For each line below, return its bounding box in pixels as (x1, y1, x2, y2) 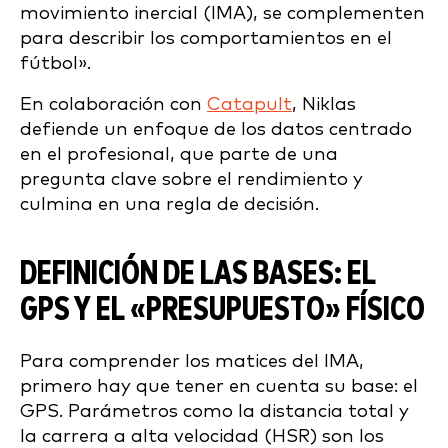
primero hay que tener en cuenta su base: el (20, 376, 418, 396)
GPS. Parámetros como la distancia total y (20, 401, 409, 421)
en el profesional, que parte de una (20, 144, 338, 164)
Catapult (207, 94, 292, 114)
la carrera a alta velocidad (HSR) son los (20, 426, 384, 446)
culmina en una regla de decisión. (20, 194, 319, 214)
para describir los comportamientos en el (20, 28, 392, 48)
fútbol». (20, 53, 96, 73)
